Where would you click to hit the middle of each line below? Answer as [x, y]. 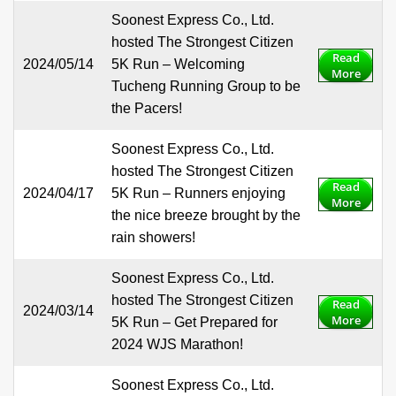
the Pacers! [147, 109]
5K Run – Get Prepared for [194, 323]
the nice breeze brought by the [206, 216]
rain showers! [153, 238]
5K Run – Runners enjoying [198, 194]
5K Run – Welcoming [178, 65]
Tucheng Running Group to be [206, 87]
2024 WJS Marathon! [177, 345]
